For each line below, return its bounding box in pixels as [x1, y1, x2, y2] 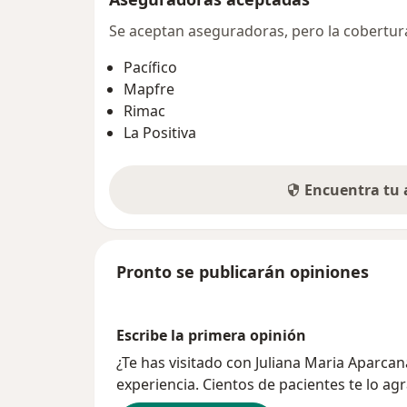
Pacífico [124, 57, 177, 78]
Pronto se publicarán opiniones [116, 261, 369, 283]
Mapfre [124, 79, 174, 100]
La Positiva [124, 123, 196, 144]
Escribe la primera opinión [116, 325, 306, 346]
